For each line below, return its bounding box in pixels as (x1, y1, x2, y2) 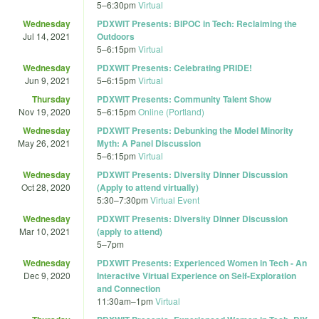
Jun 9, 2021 (25, 73, 70, 86)
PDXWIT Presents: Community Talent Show (97, 92, 271, 105)
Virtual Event (150, 193, 199, 206)
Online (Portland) (138, 105, 204, 117)
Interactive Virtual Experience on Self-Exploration (97, 268, 296, 282)
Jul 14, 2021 (23, 29, 70, 42)
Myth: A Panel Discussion (97, 136, 201, 150)
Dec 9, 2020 (23, 268, 70, 281)
